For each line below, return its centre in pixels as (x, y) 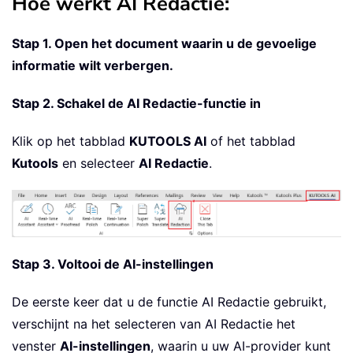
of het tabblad (251, 141)
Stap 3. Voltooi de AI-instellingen (113, 264)
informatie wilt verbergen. (93, 65)
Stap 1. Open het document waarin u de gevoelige (164, 43)
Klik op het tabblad (71, 141)
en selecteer (98, 163)
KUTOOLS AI (168, 141)
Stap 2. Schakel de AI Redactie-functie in (136, 103)
